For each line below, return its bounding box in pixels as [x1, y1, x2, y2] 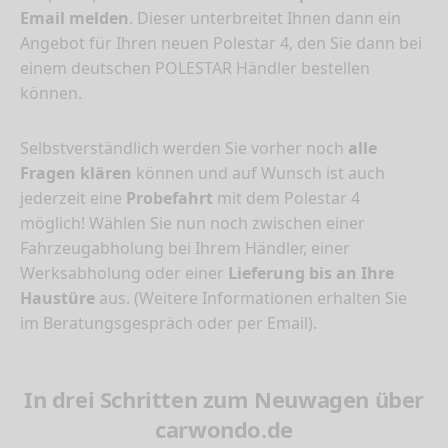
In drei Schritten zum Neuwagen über [23, 384, 424, 415]
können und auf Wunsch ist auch [132, 162, 385, 185]
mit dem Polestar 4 [213, 187, 360, 210]
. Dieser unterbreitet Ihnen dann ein [129, 7, 401, 30]
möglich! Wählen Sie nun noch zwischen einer [20, 212, 365, 235]
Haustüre [20, 287, 95, 310]
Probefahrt [126, 187, 213, 210]
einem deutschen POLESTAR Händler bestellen [20, 57, 370, 80]
